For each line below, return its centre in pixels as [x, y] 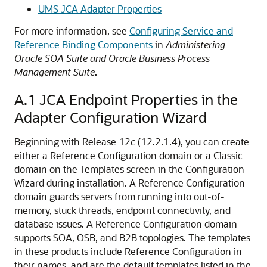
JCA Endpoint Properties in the [139, 99]
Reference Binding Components [83, 44]
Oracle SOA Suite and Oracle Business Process [112, 58]
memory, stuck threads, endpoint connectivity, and [122, 210]
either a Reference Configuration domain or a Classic [128, 155]
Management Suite [55, 72]
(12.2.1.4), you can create [192, 142]
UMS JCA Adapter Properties [100, 9]
